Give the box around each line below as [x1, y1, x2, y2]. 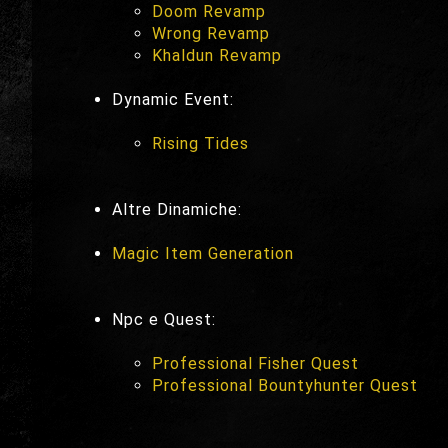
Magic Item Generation [112, 243, 294, 263]
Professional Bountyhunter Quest [152, 375, 418, 395]
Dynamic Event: [112, 89, 234, 109]
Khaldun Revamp [152, 45, 282, 65]
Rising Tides [152, 133, 249, 153]
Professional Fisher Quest [152, 353, 359, 373]
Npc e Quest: [112, 309, 216, 329]
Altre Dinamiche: [112, 199, 242, 219]
